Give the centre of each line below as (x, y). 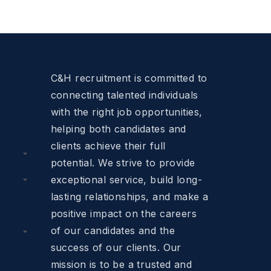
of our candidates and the (113, 230)
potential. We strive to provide (123, 162)
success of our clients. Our (116, 247)
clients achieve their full (108, 145)
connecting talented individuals (124, 95)
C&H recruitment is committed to (129, 78)
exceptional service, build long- (126, 179)
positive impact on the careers (124, 213)
